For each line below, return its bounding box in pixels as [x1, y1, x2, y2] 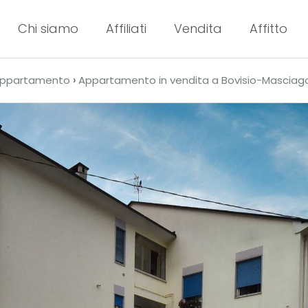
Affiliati [106, 19, 146, 37]
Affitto [250, 19, 287, 37]
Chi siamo [18, 19, 78, 37]
